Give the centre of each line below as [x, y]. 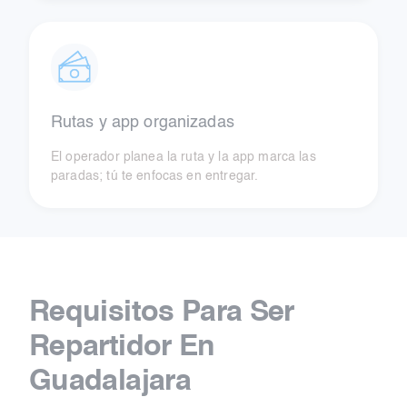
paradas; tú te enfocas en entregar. [155, 177]
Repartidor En [122, 347]
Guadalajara [110, 382]
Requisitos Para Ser [162, 313]
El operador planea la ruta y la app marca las [184, 158]
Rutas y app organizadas [143, 123]
